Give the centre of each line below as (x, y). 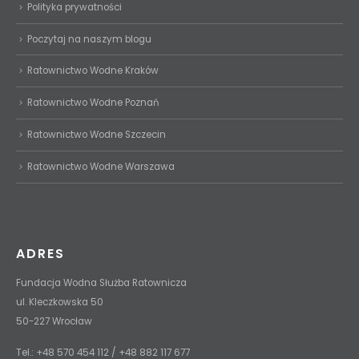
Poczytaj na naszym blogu (89, 39)
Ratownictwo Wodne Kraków (93, 71)
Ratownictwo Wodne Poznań (93, 103)
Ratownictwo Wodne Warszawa (101, 166)
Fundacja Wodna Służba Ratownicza (101, 283)
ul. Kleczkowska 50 (60, 303)
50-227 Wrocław (54, 322)
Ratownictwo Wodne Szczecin (97, 135)
